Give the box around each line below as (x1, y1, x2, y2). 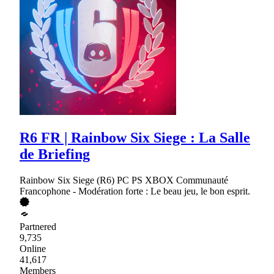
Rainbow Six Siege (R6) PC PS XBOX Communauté (20, 174, 228, 185)
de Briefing (20, 146, 90, 163)
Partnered (20, 221, 56, 232)
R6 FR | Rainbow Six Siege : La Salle (20, 130, 250, 146)
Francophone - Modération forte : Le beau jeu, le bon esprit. (20, 185, 250, 196)
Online (20, 243, 46, 254)
